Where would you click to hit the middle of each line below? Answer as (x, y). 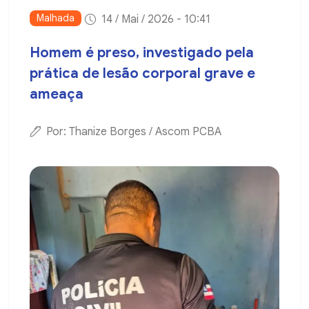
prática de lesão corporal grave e (142, 74)
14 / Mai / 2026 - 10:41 (156, 20)
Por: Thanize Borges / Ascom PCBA (134, 132)
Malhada (56, 18)
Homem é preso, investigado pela (142, 53)
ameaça (57, 94)
